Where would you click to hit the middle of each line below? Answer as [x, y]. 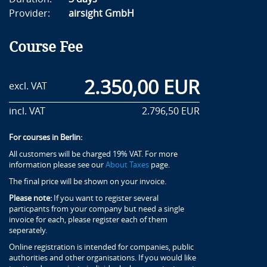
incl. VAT [27, 111]
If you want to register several [105, 198]
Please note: [30, 198]
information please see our [57, 164]
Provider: [30, 13]
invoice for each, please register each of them [88, 219]
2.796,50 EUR [171, 111]
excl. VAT [28, 86]
